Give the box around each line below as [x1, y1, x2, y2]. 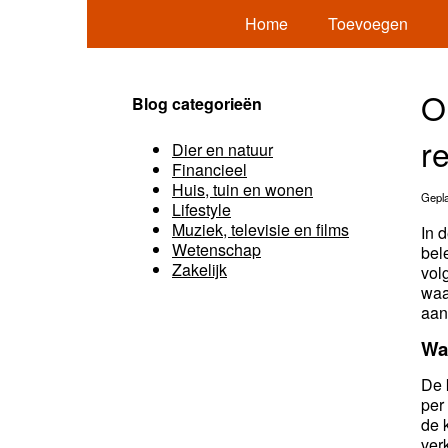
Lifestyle [172, 198, 231, 221]
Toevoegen [327, 12, 408, 35]
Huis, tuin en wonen [172, 178, 313, 201]
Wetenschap [172, 238, 261, 261]
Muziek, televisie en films [172, 218, 349, 241]
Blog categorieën [132, 92, 262, 115]
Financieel [172, 158, 247, 181]
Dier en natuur [172, 138, 273, 161]
